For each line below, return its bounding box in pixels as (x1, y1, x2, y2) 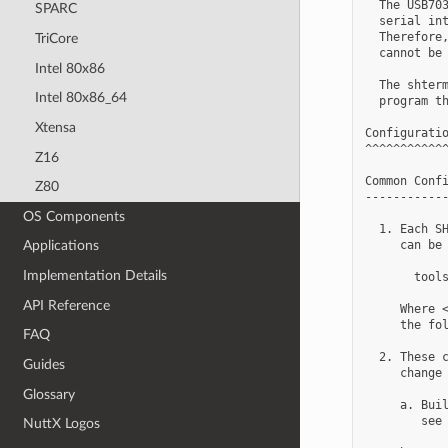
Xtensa (34, 119, 76, 135)
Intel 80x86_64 (34, 90, 127, 106)
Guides (23, 356, 66, 372)
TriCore (34, 31, 78, 47)
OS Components (23, 208, 126, 224)
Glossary (23, 386, 76, 402)
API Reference (23, 297, 111, 313)
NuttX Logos (23, 416, 101, 432)
